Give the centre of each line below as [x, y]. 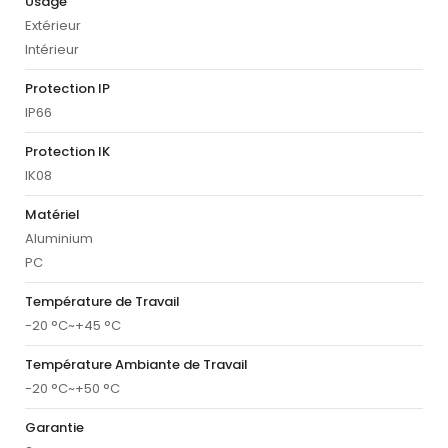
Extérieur [53, 26]
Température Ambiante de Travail [136, 365]
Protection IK [67, 152]
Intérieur [52, 50]
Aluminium [59, 239]
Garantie [54, 428]
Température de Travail [102, 302]
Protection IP [67, 89]
